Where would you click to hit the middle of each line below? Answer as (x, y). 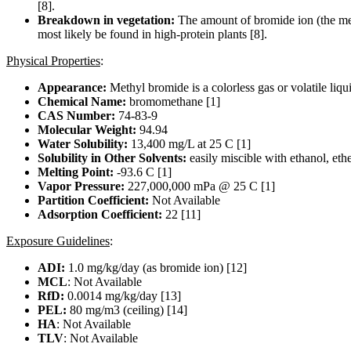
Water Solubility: (83, 144)
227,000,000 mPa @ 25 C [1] (200, 186)
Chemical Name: (82, 102)
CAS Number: (78, 116)
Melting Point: (77, 172)
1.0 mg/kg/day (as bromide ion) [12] (157, 268)
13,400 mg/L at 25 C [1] (189, 144)
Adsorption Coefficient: (101, 215)
